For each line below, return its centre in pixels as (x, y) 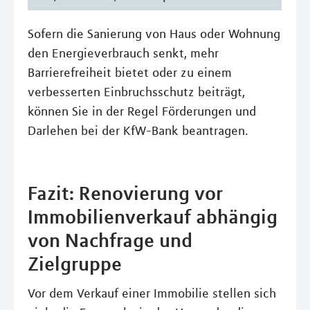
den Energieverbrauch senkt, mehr (123, 53)
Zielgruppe (75, 264)
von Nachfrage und (110, 240)
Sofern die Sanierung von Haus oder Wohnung (154, 34)
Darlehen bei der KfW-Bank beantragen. (138, 131)
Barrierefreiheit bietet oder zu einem (130, 73)
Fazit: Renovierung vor (125, 193)
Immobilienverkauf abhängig (153, 217)
